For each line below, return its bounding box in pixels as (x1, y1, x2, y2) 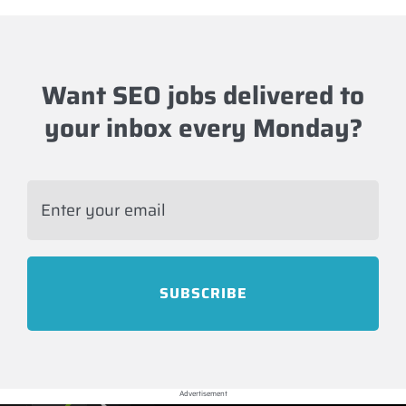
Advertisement (179, 388, 227, 400)
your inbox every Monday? (43, 108, 362, 148)
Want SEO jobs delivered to (42, 75, 364, 115)
